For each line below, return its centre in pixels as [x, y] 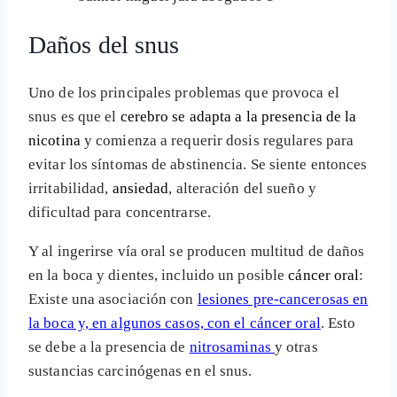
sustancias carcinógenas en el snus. [140, 370]
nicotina [54, 140]
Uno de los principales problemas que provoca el [184, 92]
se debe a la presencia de [109, 346]
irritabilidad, [70, 188]
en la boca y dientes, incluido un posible [159, 275]
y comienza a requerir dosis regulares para [217, 140]
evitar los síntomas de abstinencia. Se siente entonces [198, 164]
